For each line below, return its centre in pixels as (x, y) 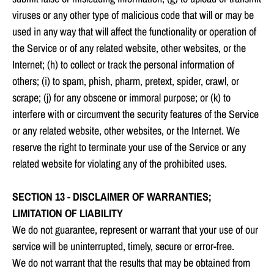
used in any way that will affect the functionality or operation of (134, 32)
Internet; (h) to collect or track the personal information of (123, 65)
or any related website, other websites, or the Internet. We (126, 131)
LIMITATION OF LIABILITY (68, 213)
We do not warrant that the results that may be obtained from (131, 263)
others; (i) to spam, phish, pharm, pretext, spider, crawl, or (126, 81)
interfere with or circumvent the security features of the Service (135, 114)
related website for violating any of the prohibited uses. (120, 164)
